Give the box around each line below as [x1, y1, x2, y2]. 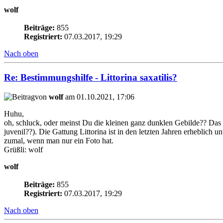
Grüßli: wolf [4, 145, 43, 154]
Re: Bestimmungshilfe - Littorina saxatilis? [4, 72, 177, 83]
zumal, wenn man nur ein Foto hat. [4, 136, 113, 145]
